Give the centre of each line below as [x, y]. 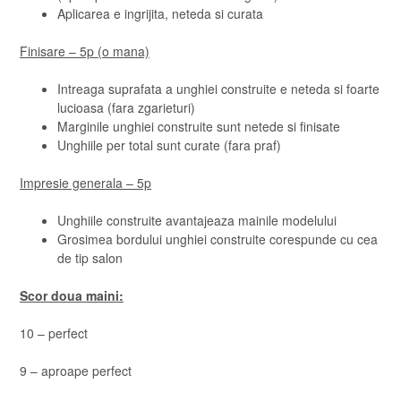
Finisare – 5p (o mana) [85, 51]
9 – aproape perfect [76, 371]
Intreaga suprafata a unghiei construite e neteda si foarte [218, 89]
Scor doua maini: [72, 295]
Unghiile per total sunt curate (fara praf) [169, 145]
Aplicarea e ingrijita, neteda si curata [160, 13]
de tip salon [90, 258]
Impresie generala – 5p [85, 183]
